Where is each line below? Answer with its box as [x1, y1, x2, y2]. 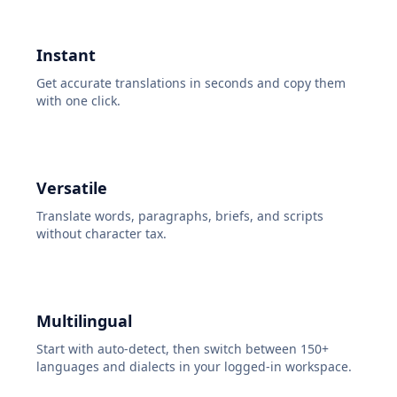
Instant [36, 44, 96, 66]
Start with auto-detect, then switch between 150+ [36, 340, 329, 358]
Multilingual [36, 310, 132, 332]
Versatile [36, 177, 107, 199]
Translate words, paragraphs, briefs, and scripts [36, 207, 323, 225]
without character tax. [36, 225, 167, 243]
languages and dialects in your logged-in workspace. [36, 358, 352, 376]
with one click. [36, 92, 121, 110]
